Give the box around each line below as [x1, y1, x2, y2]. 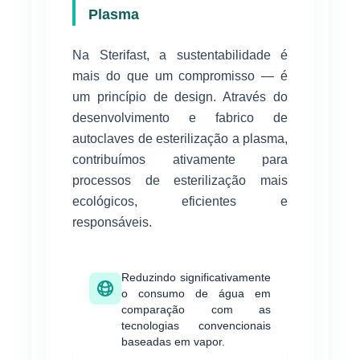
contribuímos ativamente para [72, 152, 288, 166]
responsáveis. [72, 215, 152, 229]
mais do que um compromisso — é [72, 68, 288, 83]
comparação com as [121, 302, 271, 316]
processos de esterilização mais [72, 173, 288, 187]
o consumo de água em [121, 286, 271, 300]
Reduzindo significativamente [121, 270, 271, 284]
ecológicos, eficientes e [72, 194, 288, 208]
